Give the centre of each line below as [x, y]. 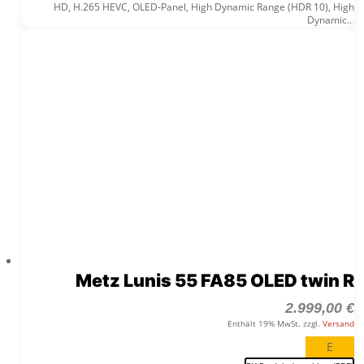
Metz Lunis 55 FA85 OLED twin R [214, 281]
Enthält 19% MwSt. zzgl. [275, 324]
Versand [338, 324]
